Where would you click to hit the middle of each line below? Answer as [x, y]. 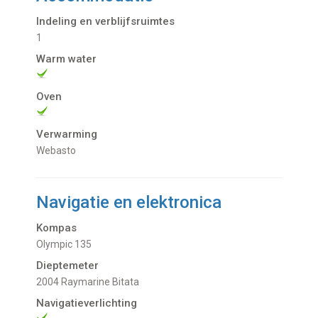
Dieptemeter [68, 265]
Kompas [57, 227]
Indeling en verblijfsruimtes [106, 21]
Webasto [61, 150]
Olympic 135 [68, 244]
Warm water [67, 59]
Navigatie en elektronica [129, 202]
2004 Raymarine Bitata [91, 281]
